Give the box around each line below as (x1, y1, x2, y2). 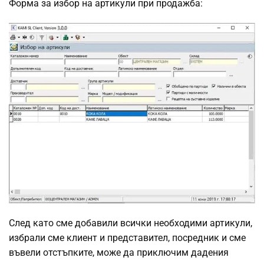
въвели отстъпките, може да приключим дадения (9, 246, 229, 258)
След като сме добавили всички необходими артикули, (9, 217, 252, 229)
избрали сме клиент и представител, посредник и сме (9, 232, 246, 243)
